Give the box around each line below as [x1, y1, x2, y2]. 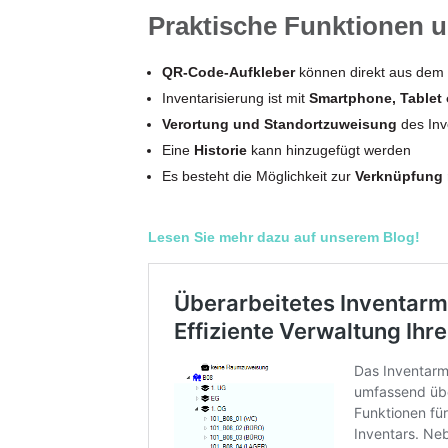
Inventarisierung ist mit [161, 90, 305, 107]
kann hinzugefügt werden [250, 142, 411, 159]
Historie [193, 142, 251, 159]
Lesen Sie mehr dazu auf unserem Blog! [147, 229, 420, 246]
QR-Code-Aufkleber [161, 64, 295, 81]
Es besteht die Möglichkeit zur [161, 168, 355, 185]
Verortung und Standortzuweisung [161, 116, 397, 133]
